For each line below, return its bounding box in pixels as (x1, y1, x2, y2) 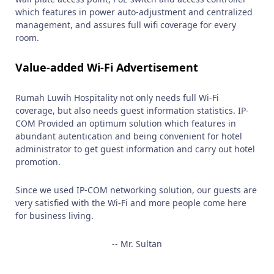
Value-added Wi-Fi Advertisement (15, 60, 199, 75)
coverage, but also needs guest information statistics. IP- (15, 105, 250, 116)
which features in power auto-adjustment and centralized (15, 6, 253, 18)
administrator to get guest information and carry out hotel (15, 143, 256, 155)
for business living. (15, 210, 94, 221)
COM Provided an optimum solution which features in (15, 117, 237, 129)
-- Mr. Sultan (111, 238, 162, 250)
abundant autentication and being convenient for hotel (15, 130, 243, 142)
